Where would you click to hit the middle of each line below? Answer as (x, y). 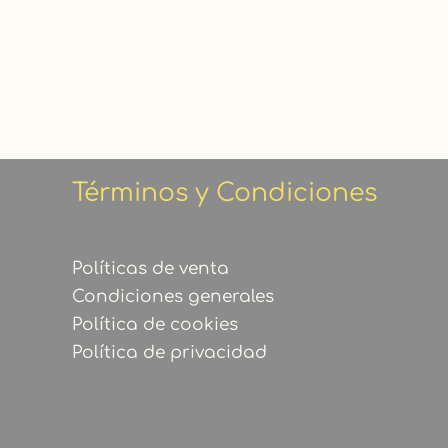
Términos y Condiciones (224, 193)
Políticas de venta (150, 268)
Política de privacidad (169, 352)
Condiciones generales (173, 296)
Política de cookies (155, 324)
